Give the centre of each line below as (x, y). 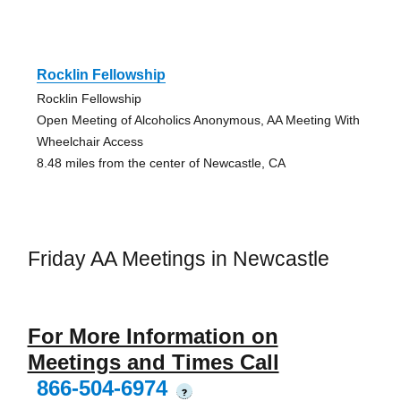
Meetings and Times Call (153, 363)
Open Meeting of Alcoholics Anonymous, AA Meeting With (198, 119)
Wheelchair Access (90, 141)
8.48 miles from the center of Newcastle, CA (161, 162)
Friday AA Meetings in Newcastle (178, 258)
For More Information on (153, 337)
